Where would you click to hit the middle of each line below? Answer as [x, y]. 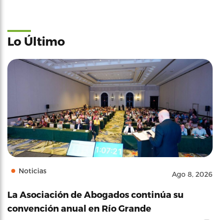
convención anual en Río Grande [79, 208]
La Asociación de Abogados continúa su [96, 194]
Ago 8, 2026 [192, 174]
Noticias [33, 171]
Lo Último [36, 41]
